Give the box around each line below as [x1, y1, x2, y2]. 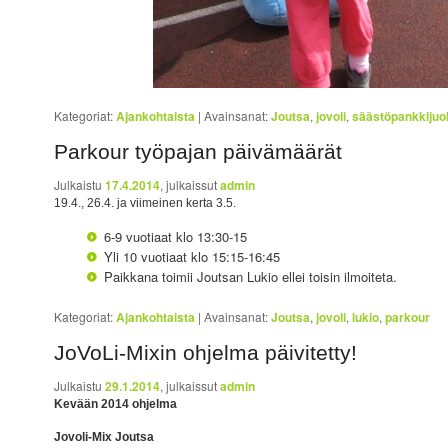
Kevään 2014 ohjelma [54, 397, 178, 412]
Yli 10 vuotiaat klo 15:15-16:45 [103, 247, 280, 267]
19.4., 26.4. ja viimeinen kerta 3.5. [54, 196, 237, 211]
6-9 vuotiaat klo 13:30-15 [103, 227, 247, 247]
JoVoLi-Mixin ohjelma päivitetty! [54, 341, 358, 365]
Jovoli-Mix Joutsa [54, 430, 176, 445]
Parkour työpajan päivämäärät [54, 140, 343, 164]
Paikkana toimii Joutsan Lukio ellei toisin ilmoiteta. [103, 267, 397, 287]
